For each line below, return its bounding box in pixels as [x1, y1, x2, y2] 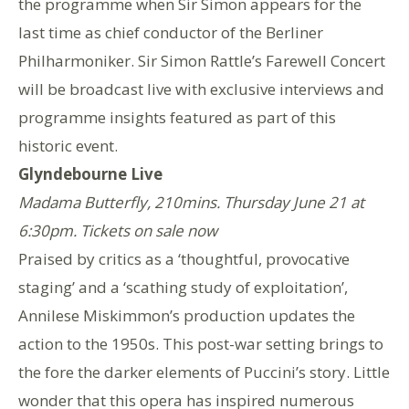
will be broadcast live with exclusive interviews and [18, 78, 384, 100]
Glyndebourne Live [18, 163, 163, 184]
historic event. [18, 134, 118, 156]
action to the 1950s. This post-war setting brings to [18, 332, 383, 354]
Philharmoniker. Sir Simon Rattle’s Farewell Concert [18, 49, 385, 71]
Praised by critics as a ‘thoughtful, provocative [18, 247, 350, 269]
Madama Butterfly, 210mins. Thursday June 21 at [18, 191, 364, 213]
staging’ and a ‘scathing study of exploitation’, [18, 276, 348, 298]
